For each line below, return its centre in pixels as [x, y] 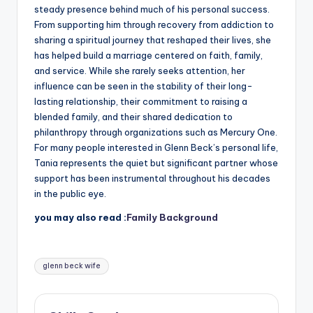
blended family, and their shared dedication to [133, 117]
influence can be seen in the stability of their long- [144, 86]
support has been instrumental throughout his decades [152, 179]
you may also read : [80, 218]
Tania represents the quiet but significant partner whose [156, 163]
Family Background [172, 218]
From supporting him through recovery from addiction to [154, 25]
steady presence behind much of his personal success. [152, 9]
